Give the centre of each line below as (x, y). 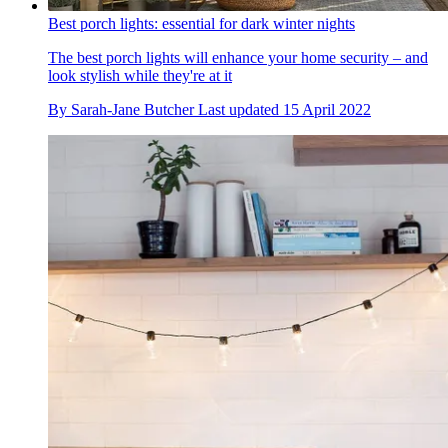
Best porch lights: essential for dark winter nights (201, 23)
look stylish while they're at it (140, 75)
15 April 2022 (327, 109)
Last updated (240, 109)
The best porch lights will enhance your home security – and (238, 57)
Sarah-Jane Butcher (132, 109)
